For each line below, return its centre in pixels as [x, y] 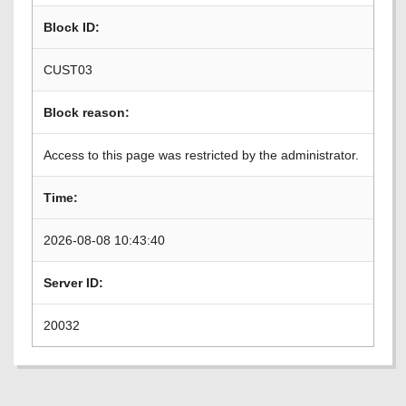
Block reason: [87, 112]
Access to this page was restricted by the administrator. [201, 155]
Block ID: [72, 27]
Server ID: [73, 283]
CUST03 [68, 70]
